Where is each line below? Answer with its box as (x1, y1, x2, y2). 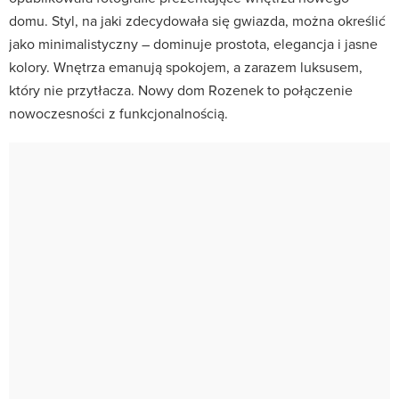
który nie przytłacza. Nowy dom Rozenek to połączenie (9, 79, 353, 100)
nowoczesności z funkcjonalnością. (9, 102, 228, 123)
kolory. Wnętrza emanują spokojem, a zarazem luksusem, (9, 56, 362, 77)
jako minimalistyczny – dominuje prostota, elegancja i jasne (9, 33, 378, 53)
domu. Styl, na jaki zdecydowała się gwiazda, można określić (9, 10, 386, 30)
